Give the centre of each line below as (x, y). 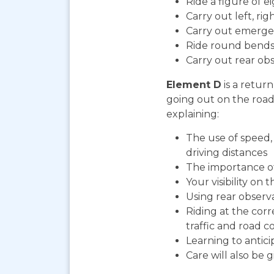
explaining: (193, 114)
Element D (194, 84)
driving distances (227, 152)
